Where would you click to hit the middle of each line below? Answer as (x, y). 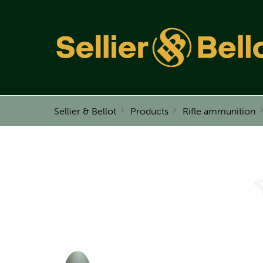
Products (149, 112)
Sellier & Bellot (85, 112)
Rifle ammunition (219, 112)
